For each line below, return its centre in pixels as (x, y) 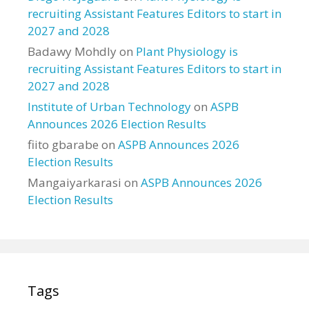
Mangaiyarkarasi (74, 182)
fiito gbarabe (63, 144)
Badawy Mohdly (72, 51)
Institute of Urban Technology (109, 106)
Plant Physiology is (187, 51)
